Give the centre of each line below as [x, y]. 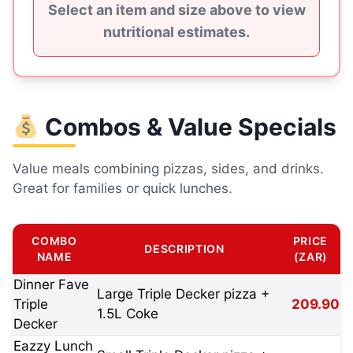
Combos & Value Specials [188, 127]
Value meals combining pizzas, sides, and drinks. [168, 169]
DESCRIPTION [184, 249]
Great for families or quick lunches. [123, 188]
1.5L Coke [128, 314]
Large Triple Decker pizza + [183, 294]
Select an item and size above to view [176, 10]
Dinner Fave [51, 284]
